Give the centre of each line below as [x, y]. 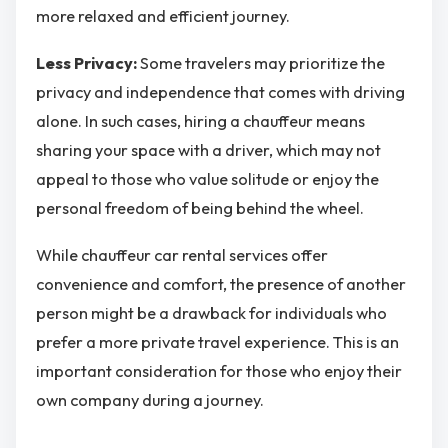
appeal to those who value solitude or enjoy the [207, 178]
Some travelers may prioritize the [262, 62]
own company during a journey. [150, 400]
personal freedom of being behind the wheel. [200, 207]
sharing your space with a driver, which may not [208, 149]
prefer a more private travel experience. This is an [217, 342]
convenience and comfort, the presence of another [221, 284]
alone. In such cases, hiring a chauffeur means [200, 120]
